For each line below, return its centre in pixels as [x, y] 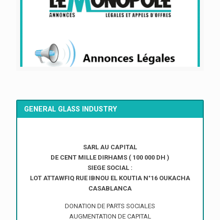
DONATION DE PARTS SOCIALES [110, 206]
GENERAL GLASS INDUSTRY [71, 109]
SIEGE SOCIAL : [110, 168]
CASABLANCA [110, 189]
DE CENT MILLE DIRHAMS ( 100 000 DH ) [110, 158]
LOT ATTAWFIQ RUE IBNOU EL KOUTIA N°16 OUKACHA [110, 178]
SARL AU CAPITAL [110, 147]
